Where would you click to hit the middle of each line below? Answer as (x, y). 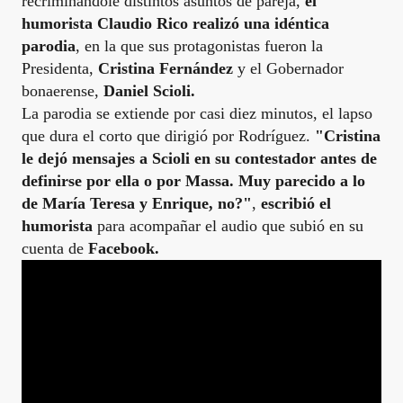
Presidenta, (58, 68)
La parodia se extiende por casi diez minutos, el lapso (197, 113)
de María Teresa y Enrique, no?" (137, 203)
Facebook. (124, 248)
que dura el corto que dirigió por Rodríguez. (166, 136)
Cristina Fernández (166, 68)
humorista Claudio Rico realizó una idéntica (175, 23)
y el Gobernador (291, 68)
